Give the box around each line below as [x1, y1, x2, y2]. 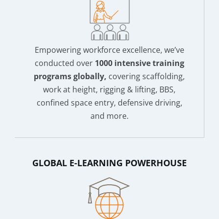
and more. [90, 110, 129, 121]
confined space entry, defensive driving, [36, 97, 182, 108]
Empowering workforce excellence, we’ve [34, 44, 184, 55]
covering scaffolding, [107, 70, 185, 82]
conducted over [34, 57, 95, 68]
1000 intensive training [94, 57, 184, 68]
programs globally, [34, 70, 107, 82]
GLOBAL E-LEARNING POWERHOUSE [32, 156, 187, 169]
